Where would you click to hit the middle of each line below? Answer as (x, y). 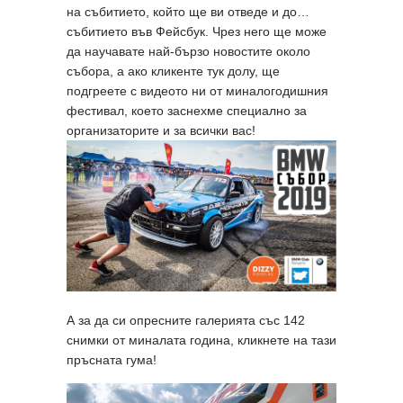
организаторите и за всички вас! (163, 130)
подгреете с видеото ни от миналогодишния (197, 90)
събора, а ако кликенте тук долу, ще (173, 71)
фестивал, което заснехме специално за (187, 110)
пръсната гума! (112, 360)
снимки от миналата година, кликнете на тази (201, 340)
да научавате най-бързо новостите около (188, 51)
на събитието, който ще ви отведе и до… (188, 11)
